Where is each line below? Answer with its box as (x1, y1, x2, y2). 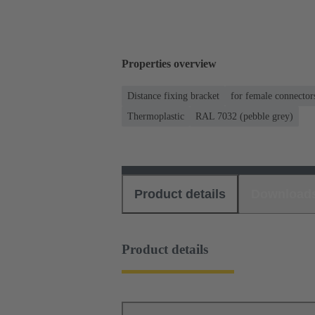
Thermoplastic (127, 110, 184, 122)
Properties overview (122, 58, 217, 70)
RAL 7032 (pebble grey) (195, 110, 293, 122)
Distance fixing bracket (127, 90, 219, 101)
